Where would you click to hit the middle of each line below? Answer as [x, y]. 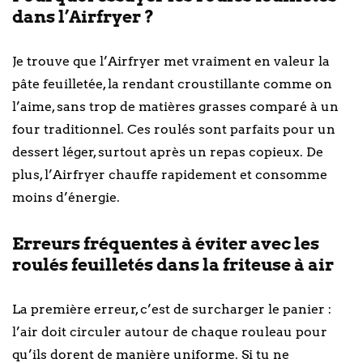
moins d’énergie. [66, 197]
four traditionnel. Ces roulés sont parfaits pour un [174, 129]
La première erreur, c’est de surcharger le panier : [172, 309]
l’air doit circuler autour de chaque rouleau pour [170, 331]
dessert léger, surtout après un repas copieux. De [168, 152]
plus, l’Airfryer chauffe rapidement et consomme [170, 174]
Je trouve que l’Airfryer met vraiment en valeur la [171, 61]
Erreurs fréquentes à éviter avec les [166, 243]
